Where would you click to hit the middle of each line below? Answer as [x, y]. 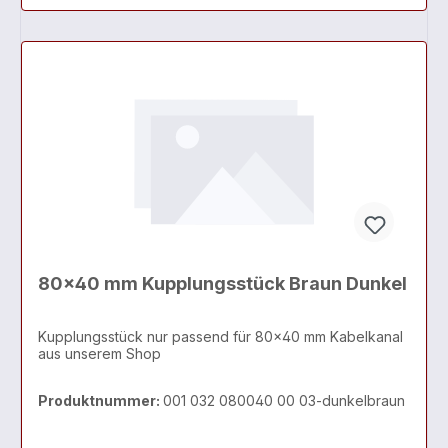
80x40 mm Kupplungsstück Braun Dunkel [222, 284]
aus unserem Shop [99, 354]
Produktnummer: [100, 401]
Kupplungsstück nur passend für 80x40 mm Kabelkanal [220, 337]
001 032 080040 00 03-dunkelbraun [284, 401]
